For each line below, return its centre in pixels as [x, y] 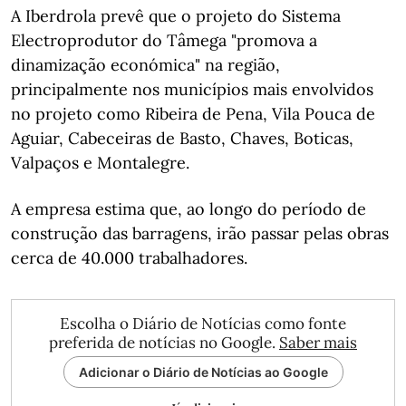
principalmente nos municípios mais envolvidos [192, 89]
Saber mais [318, 343]
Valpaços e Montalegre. [100, 163]
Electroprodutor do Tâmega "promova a [164, 40]
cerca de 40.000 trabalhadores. [129, 258]
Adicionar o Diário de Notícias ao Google [203, 372]
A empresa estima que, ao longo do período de [188, 209]
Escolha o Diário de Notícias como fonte [203, 324]
